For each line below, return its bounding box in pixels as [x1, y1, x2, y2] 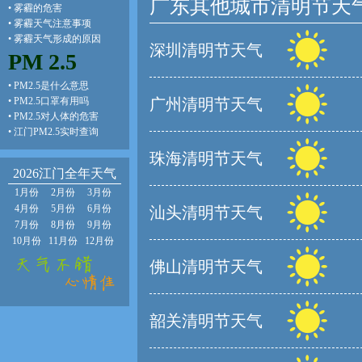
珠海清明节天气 [149, 149, 263, 167]
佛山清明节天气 [149, 258, 263, 276]
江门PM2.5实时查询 [14, 126, 99, 137]
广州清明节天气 [149, 95, 263, 113]
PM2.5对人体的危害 [14, 111, 99, 122]
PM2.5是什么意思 [14, 80, 89, 91]
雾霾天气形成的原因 [14, 33, 101, 44]
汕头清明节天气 [149, 204, 263, 221]
